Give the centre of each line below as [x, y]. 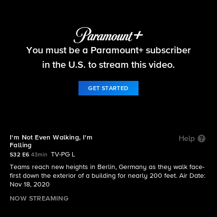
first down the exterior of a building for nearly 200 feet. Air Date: [108, 176]
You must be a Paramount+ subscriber [108, 50]
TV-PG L [63, 155]
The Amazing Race [108, 43]
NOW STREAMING [39, 199]
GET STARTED [108, 88]
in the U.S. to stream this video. [108, 65]
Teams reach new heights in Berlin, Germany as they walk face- [107, 167]
